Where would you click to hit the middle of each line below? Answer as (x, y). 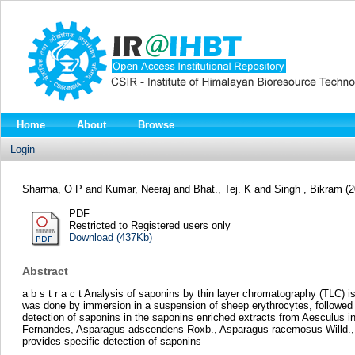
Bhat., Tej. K (222, 189)
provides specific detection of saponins (111, 342)
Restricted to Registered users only (149, 225)
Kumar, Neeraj (137, 189)
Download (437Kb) (110, 237)
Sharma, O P (52, 189)
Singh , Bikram (309, 189)
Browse (156, 125)
